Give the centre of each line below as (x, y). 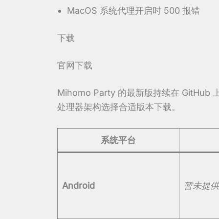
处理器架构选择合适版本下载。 (119, 107)
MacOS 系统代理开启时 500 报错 (133, 10)
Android (78, 185)
